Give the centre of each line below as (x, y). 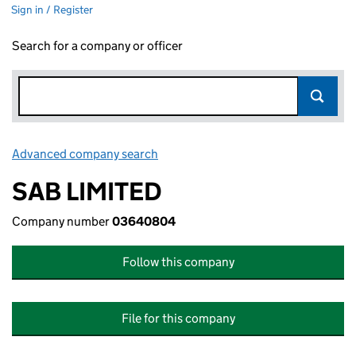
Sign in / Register (52, 10)
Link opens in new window (231, 154)
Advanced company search (85, 154)
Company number (62, 221)
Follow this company (178, 262)
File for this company (178, 318)
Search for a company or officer (97, 46)
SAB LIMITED (87, 192)
